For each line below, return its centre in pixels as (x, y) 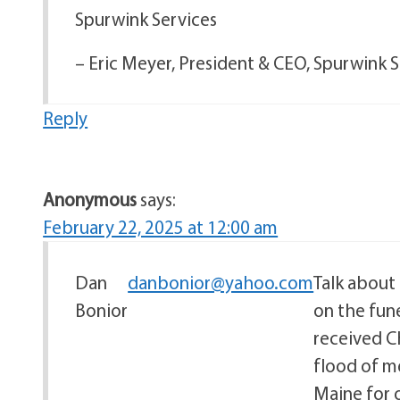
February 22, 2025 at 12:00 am (161, 227)
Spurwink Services (146, 19)
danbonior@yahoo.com (221, 282)
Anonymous (90, 199)
